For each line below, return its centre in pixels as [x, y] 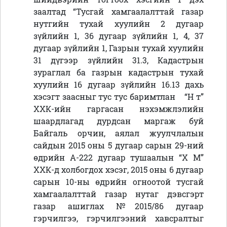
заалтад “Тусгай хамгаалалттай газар [119, 12]
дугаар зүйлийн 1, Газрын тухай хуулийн [119, 48]
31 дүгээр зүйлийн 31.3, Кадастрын [119, 60]
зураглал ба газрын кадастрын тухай [119, 72]
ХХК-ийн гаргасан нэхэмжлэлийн [119, 109]
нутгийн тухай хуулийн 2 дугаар [119, 24]
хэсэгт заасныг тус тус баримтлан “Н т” [119, 97]
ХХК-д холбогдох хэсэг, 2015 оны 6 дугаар [119, 170]
